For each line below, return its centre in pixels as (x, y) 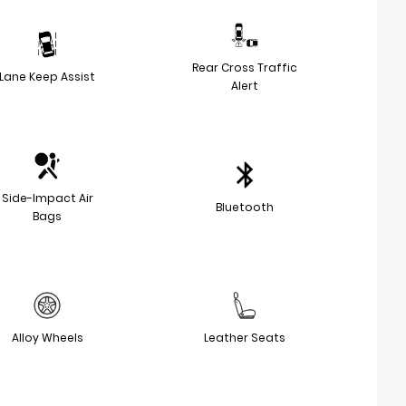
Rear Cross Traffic (245, 67)
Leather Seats (245, 337)
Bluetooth (245, 207)
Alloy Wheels (47, 337)
